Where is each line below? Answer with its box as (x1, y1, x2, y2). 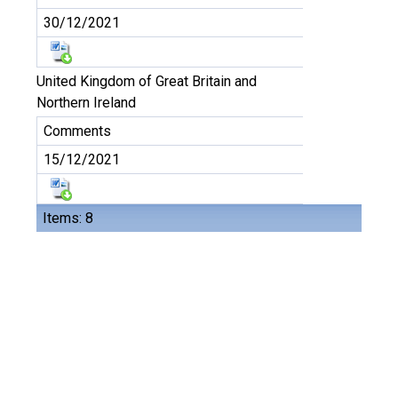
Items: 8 (43, 210, 93, 227)
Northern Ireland (36, 94, 136, 111)
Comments (44, 123, 111, 139)
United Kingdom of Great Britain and (36, 73, 257, 90)
